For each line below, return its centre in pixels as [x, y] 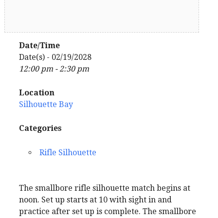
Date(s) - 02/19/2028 [55, 57]
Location [37, 92]
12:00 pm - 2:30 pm [54, 69]
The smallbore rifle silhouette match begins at [105, 188]
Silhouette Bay [46, 104]
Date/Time [39, 45]
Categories [40, 128]
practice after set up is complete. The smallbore [108, 211]
